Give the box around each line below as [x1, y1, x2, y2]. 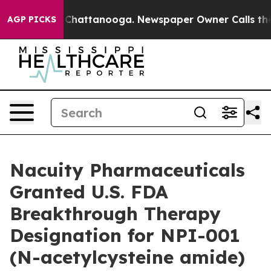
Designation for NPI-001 [10, 224, 240, 247]
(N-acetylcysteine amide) [10, 246, 245, 269]
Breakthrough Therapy [10, 202, 221, 225]
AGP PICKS [7, 14, 56, 25]
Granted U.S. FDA [10, 180, 168, 203]
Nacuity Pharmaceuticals [10, 158, 245, 181]
